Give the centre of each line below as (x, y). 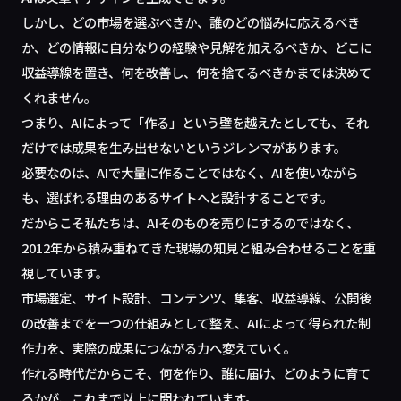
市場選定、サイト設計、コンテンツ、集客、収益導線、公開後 (197, 298)
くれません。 (60, 97)
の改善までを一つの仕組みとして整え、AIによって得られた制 (196, 323)
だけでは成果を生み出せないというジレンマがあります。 (184, 147)
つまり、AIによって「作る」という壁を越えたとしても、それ (196, 122)
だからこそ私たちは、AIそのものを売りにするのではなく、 (191, 222)
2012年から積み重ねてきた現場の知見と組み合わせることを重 (199, 247)
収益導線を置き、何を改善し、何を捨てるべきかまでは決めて (197, 72)
